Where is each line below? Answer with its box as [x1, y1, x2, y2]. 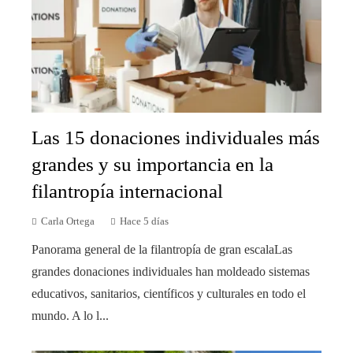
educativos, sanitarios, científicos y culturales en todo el [32, 287, 306, 301]
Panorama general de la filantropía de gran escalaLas [32, 243, 292, 257]
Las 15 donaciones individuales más [32, 127, 320, 149]
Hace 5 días [120, 216, 169, 228]
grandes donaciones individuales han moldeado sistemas [32, 265, 310, 279]
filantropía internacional [32, 180, 223, 203]
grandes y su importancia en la [32, 154, 273, 176]
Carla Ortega [41, 216, 95, 228]
